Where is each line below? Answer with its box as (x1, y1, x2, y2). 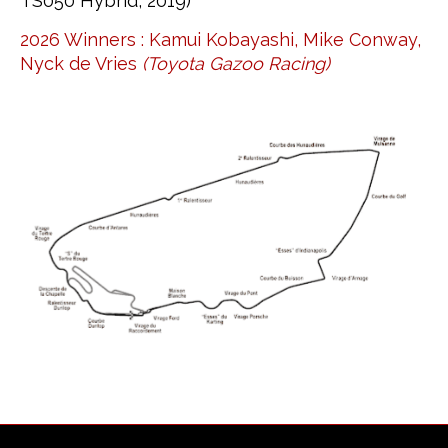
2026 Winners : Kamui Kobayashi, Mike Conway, (20, 29, 421, 51)
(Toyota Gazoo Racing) (142, 53, 330, 75)
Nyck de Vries (20, 53, 142, 75)
